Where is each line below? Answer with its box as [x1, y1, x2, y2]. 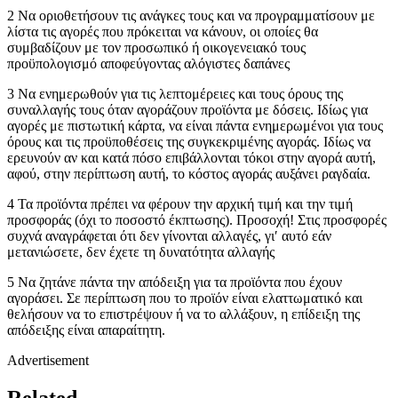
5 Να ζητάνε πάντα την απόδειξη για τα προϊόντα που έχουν [7, 274, 342, 290]
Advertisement [7, 352, 89, 368]
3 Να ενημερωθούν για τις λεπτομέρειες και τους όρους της [7, 85, 343, 101]
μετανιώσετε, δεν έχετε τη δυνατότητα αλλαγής [7, 243, 275, 259]
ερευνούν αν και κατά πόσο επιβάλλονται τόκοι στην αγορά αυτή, [7, 149, 376, 165]
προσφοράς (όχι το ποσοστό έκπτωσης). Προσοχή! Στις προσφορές [7, 211, 386, 227]
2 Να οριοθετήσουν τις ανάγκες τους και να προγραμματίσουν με [7, 7, 375, 23]
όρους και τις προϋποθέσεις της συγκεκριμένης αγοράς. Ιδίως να [7, 133, 370, 149]
